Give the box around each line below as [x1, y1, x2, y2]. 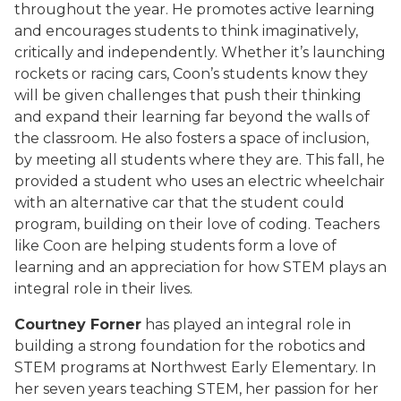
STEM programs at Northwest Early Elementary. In [14, 359, 376, 376]
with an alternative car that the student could [14, 194, 345, 211]
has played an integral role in [141, 316, 351, 333]
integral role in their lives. [14, 280, 196, 297]
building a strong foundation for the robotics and [14, 337, 366, 354]
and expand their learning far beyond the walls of [14, 108, 370, 125]
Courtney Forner [14, 316, 141, 333]
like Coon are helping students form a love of [14, 237, 337, 254]
